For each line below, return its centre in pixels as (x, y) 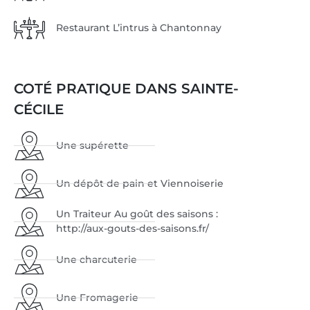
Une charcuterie (97, 259)
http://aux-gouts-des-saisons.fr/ (133, 229)
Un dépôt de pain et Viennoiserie (140, 183)
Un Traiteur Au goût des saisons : (137, 214)
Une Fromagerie (98, 297)
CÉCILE (41, 110)
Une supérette (93, 145)
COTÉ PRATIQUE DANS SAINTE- (126, 89)
